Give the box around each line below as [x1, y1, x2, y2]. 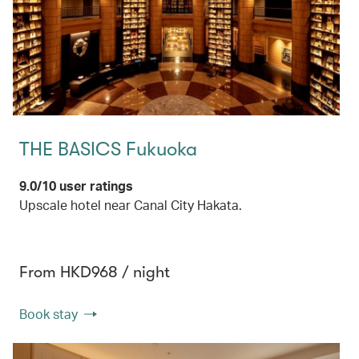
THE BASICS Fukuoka [19, 138, 197, 161]
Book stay [19, 305, 78, 323]
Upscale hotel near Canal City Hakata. [19, 196, 242, 214]
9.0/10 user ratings [19, 177, 133, 195]
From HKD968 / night [19, 263, 170, 282]
